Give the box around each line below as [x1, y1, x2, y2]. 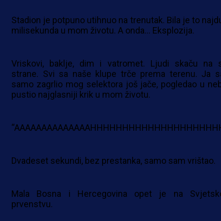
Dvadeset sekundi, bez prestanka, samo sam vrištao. [11, 155, 216, 166]
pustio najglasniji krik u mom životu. [11, 89, 150, 100]
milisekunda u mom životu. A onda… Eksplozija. [11, 25, 194, 36]
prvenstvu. [11, 199, 53, 210]
